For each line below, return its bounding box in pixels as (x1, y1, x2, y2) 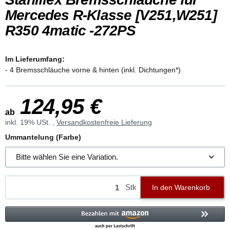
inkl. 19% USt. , (5, 118, 56, 126)
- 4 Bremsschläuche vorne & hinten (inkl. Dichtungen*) (16, 65, 181, 74)
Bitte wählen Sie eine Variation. (16, 152, 118, 161)
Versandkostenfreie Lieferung (56, 118, 152, 126)
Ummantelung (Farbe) (5, 132, 83, 141)
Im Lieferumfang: (5, 54, 65, 63)
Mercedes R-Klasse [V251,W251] (5, 7, 217, 23)
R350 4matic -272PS (5, 22, 136, 39)
